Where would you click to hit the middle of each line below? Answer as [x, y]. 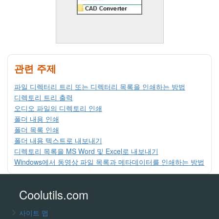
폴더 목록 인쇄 [36, 130]
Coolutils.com [54, 194]
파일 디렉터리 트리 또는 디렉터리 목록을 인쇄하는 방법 [99, 87]
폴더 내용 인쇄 [36, 119]
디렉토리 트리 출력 [43, 98]
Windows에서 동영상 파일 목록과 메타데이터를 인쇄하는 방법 [109, 162]
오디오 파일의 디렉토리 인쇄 [58, 108]
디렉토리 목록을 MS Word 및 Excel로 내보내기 [86, 151]
